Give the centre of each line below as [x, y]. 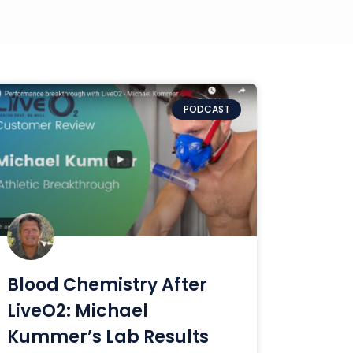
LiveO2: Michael [78, 311]
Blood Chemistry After [108, 285]
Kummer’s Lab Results [108, 337]
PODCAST [206, 110]
